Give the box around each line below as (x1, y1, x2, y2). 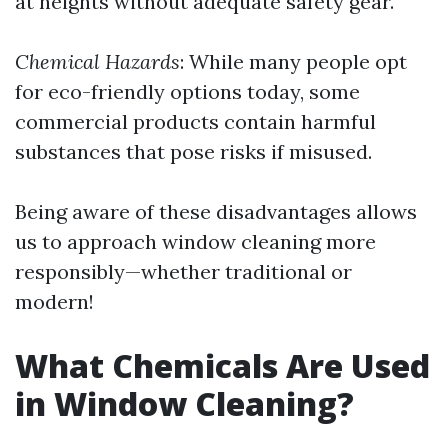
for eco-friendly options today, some (15, 79, 360, 104)
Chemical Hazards (15, 49, 180, 74)
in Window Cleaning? (15, 382, 354, 425)
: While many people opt (180, 49, 407, 74)
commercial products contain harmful (15, 109, 376, 134)
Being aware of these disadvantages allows (15, 199, 417, 224)
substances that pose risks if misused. (15, 139, 372, 164)
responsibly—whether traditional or (15, 259, 352, 284)
